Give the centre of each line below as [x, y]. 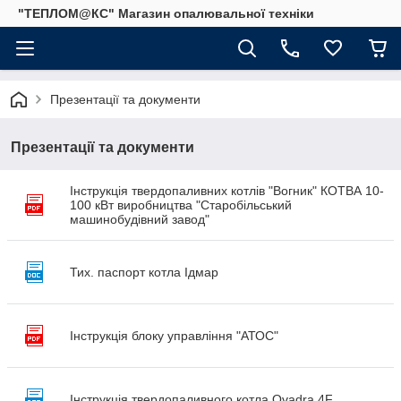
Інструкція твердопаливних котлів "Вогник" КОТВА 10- [227, 191]
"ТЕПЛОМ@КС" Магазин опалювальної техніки [166, 13]
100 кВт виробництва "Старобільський [181, 205]
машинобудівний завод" [140, 219]
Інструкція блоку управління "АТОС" [174, 336]
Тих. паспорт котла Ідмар [144, 272]
